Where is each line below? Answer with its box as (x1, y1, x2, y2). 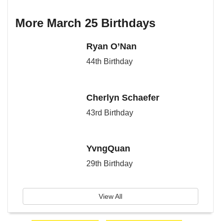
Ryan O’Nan (86, 41, 137, 51)
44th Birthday (86, 57, 133, 66)
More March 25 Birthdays (15, 16, 155, 30)
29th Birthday (86, 159, 133, 168)
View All (99, 192, 122, 200)
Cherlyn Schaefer (86, 92, 159, 103)
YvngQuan (86, 144, 130, 154)
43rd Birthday (86, 108, 133, 117)
